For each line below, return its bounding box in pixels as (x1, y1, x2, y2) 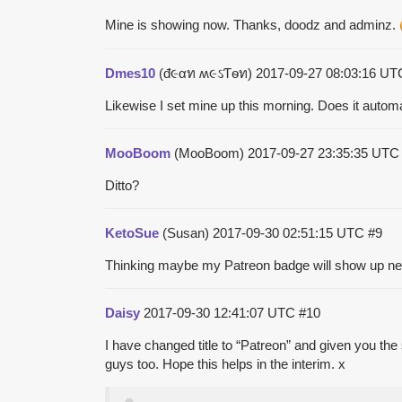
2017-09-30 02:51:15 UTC (213, 224, 368, 240)
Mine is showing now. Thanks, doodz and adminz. (105, 16, 399, 32)
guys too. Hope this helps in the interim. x (105, 355, 345, 371)
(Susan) (159, 224, 213, 240)
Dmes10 (105, 65, 155, 81)
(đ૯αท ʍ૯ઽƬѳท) (155, 65, 256, 81)
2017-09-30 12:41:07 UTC (144, 304, 299, 320)
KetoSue (105, 224, 159, 240)
